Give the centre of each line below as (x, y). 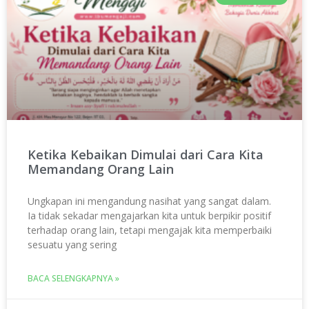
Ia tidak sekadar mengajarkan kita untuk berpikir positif (149, 216)
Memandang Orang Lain (101, 169)
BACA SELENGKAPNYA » (73, 279)
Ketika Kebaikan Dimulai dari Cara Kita (146, 155)
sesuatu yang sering (72, 245)
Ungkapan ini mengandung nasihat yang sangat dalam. (149, 201)
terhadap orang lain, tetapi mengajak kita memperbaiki (150, 230)
